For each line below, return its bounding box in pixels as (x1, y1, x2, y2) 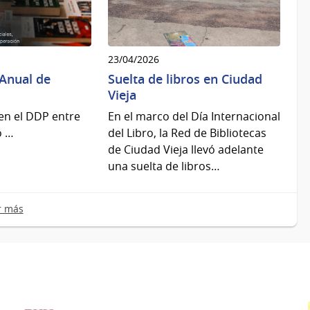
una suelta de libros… (107, 158, 220, 174)
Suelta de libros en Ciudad (107, 71, 262, 88)
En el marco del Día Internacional (107, 108, 280, 124)
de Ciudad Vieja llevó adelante (107, 141, 264, 157)
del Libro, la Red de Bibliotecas (107, 125, 266, 140)
